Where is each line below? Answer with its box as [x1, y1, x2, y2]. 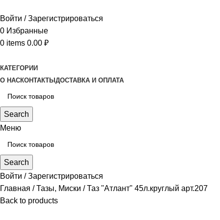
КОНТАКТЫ [20, 77, 55, 84]
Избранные [6, 27, 48, 35]
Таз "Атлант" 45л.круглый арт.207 [87, 184, 208, 192]
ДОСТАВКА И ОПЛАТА [55, 77, 124, 84]
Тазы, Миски [36, 184, 83, 192]
